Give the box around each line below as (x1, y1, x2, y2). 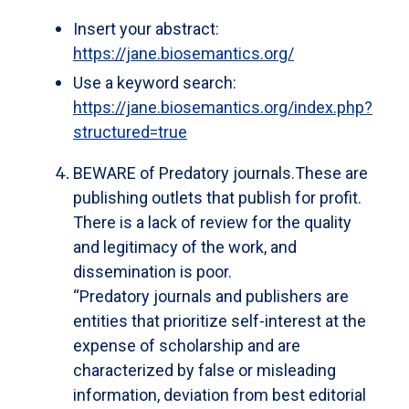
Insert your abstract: (73, 19, 219, 39)
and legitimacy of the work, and (73, 236, 297, 257)
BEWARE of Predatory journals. (73, 163, 295, 183)
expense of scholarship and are (73, 335, 300, 355)
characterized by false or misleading (73, 360, 336, 380)
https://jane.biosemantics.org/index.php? (73, 97, 372, 117)
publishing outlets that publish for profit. (73, 187, 362, 207)
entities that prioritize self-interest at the (73, 310, 366, 330)
